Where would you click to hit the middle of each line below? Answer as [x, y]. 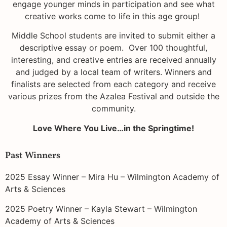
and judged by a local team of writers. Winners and [113, 72]
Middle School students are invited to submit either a [113, 36]
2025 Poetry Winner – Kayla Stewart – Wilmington [101, 209]
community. [113, 109]
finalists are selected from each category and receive [113, 84]
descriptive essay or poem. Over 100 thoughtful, [113, 48]
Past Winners [33, 156]
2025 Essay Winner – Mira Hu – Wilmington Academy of [112, 177]
